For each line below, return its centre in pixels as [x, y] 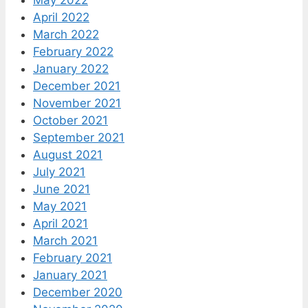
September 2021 [79, 137]
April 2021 [60, 223]
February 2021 [73, 257]
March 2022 [66, 34]
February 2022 [73, 51]
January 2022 [71, 68]
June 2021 [62, 189]
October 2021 [70, 120]
